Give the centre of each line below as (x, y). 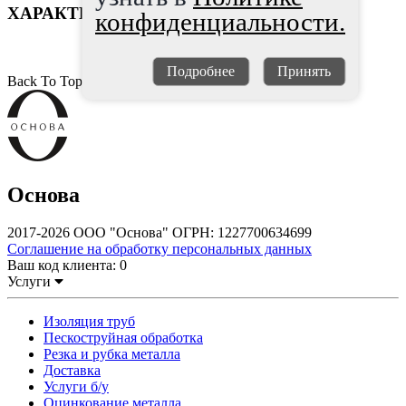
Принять (304, 71)
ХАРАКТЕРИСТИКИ (93, 13)
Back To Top (45, 81)
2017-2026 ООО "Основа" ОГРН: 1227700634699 (159, 233)
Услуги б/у (76, 387)
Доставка (72, 371)
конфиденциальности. (220, 22)
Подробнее (201, 71)
